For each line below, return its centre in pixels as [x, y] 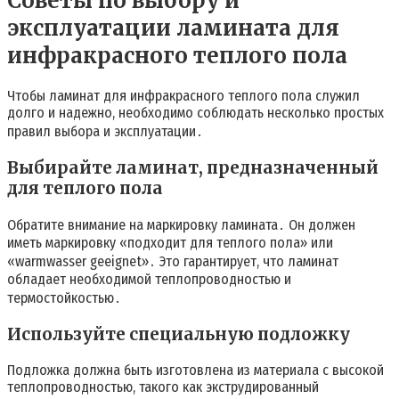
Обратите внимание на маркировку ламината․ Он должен [181, 225]
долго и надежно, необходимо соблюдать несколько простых [195, 113]
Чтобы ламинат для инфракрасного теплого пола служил [183, 96]
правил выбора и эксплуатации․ [105, 131]
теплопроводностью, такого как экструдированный [163, 387]
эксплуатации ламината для [173, 28]
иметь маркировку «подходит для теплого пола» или [170, 243]
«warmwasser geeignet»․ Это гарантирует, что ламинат [173, 262]
